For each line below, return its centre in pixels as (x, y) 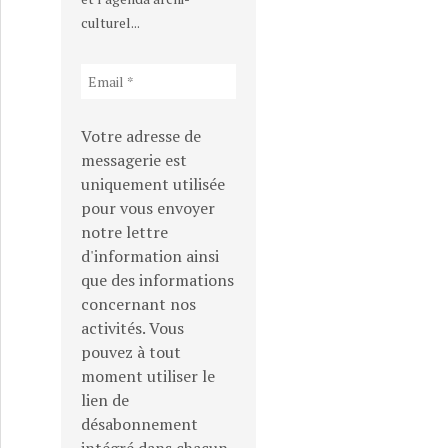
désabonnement (139, 424)
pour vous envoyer (148, 208)
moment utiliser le (148, 376)
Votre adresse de (141, 136)
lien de (105, 400)
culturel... (110, 22)
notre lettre (124, 232)
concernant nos (138, 304)
